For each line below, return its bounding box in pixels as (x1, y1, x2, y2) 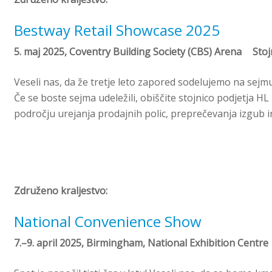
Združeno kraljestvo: (14, 184, 108, 198)
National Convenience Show (14, 211, 202, 232)
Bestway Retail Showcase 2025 (14, 19, 220, 40)
